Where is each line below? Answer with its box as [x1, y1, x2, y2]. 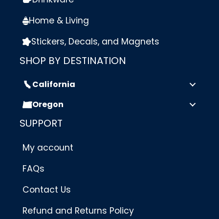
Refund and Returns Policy [22, 205, 134, 217]
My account [22, 142, 73, 154]
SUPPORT [20, 116, 63, 131]
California [32, 79, 75, 90]
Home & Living [29, 15, 89, 27]
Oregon [32, 99, 64, 110]
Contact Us [22, 184, 71, 196]
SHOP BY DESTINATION [20, 54, 126, 68]
